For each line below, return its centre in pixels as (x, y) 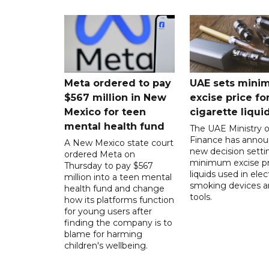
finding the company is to (118, 222)
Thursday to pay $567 (109, 165)
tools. (201, 197)
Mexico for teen (105, 112)
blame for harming (103, 234)
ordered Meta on (100, 154)
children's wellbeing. (106, 245)
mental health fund (114, 126)
